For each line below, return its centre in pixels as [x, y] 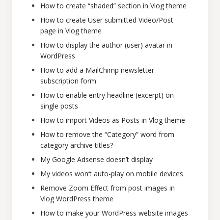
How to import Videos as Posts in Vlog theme [113, 120]
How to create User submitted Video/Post [107, 20]
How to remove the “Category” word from [107, 134]
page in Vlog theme [71, 31]
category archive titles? [77, 145]
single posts [59, 106]
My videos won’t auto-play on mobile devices [112, 174]
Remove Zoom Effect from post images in [108, 188]
